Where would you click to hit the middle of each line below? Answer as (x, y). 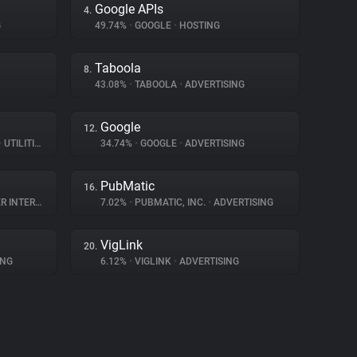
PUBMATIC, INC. (170, 202)
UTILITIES (18, 143)
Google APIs (129, 9)
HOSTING (198, 25)
